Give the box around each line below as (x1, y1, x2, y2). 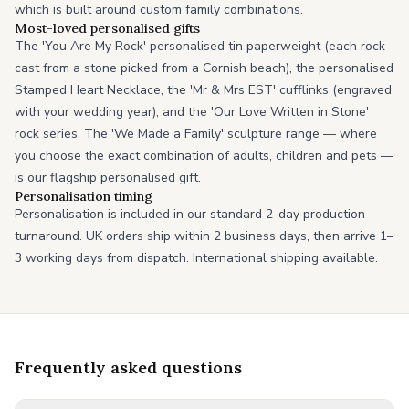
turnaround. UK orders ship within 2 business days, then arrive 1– (15, 227, 393, 245)
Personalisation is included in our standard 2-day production (15, 205, 365, 223)
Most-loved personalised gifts (15, 20, 200, 37)
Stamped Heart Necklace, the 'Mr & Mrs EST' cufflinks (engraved (15, 81, 392, 99)
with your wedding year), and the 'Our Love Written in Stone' (15, 103, 369, 121)
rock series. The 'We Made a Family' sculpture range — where (15, 125, 377, 142)
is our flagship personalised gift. (15, 169, 201, 186)
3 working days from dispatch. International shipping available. (15, 249, 378, 267)
